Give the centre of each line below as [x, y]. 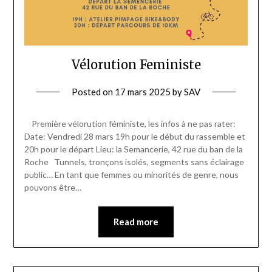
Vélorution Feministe [136, 65]
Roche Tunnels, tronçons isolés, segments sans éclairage [134, 162]
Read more [136, 222]
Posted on [93, 92]
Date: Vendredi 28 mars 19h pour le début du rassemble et [134, 137]
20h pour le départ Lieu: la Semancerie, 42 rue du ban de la [133, 149]
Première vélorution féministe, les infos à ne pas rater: [130, 124]
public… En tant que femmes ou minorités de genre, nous [131, 175]
